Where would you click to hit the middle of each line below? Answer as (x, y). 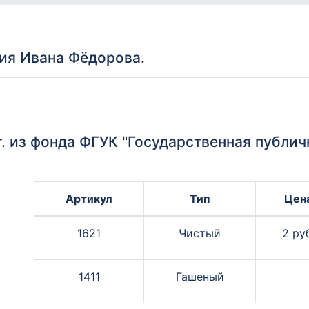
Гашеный (200, 277)
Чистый (200, 233)
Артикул (89, 199)
